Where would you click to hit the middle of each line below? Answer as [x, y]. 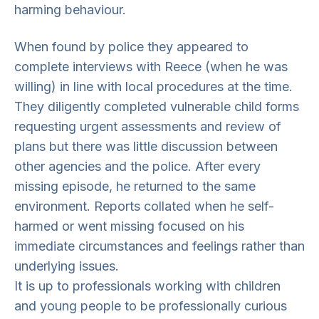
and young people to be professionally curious [151, 306]
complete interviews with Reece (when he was [151, 67]
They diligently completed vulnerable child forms [157, 106]
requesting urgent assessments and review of [148, 126]
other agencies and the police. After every [137, 166]
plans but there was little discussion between [146, 146]
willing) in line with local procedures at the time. [153, 87]
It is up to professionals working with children [147, 286]
